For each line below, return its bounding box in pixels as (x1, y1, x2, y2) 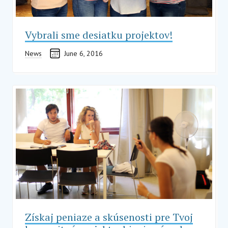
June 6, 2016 (64, 48, 103, 58)
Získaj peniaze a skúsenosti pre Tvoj (25, 210, 193, 224)
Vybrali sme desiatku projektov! (25, 27, 173, 42)
